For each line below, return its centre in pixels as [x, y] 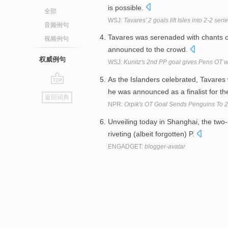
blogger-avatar [165, 146]
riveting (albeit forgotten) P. [152, 134]
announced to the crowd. [149, 50]
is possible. [127, 7]
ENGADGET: [126, 146]
